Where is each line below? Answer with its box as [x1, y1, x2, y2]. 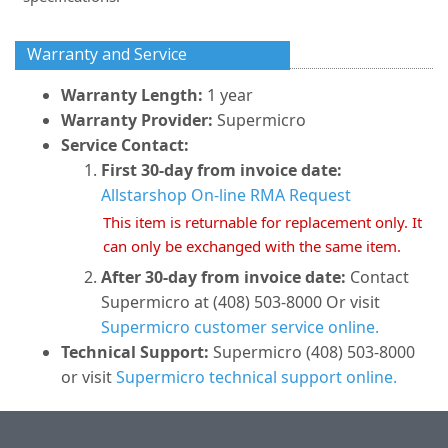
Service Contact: [61, 134, 189, 156]
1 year [207, 84, 253, 106]
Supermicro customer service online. [101, 316, 379, 338]
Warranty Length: [61, 84, 207, 106]
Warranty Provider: [61, 109, 213, 131]
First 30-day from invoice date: [101, 159, 342, 181]
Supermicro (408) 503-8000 [209, 341, 415, 363]
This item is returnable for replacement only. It [103, 212, 422, 232]
